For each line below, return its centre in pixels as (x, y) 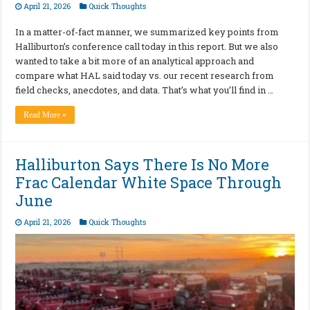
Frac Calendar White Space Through (149, 183)
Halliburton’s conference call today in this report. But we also (147, 47)
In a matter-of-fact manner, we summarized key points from (147, 32)
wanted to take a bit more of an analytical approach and (135, 61)
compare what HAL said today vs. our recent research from (145, 76)
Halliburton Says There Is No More (143, 165)
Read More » (45, 115)
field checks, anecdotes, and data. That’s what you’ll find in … (145, 90)
